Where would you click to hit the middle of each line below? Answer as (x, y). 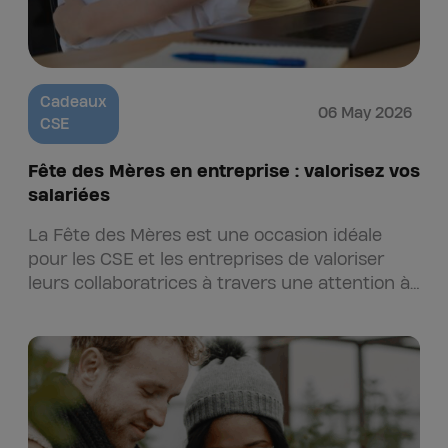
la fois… (56, 307)
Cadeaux (73, 102)
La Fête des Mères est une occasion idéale (205, 235)
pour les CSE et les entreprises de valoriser (206, 259)
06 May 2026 (365, 113)
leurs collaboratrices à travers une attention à (219, 283)
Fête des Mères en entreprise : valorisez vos (224, 171)
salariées (69, 195)
